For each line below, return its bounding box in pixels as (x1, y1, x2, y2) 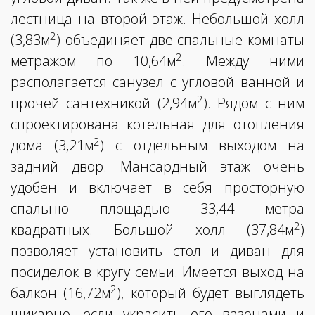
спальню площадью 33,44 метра (11, 199, 304, 219)
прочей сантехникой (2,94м (11, 94, 197, 113)
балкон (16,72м (11, 283, 111, 303)
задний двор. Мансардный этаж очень (11, 157, 304, 176)
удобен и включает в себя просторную (11, 178, 304, 198)
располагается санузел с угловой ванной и (11, 72, 304, 92)
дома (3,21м (11, 136, 94, 155)
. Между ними (182, 51, 304, 71)
